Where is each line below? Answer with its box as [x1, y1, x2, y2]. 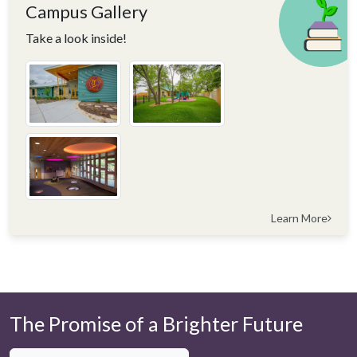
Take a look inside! [25, 30, 127, 45]
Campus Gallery [25, 2, 147, 22]
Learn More [271, 211, 328, 225]
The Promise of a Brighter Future [10, 312, 303, 335]
